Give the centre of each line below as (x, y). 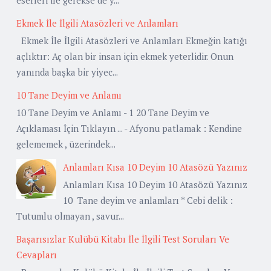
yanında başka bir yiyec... (67, 72)
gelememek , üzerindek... (66, 144)
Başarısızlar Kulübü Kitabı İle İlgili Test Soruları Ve (123, 239)
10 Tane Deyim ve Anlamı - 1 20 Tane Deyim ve (113, 112)
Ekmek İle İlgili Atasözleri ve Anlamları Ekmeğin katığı (132, 40)
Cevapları (37, 254)
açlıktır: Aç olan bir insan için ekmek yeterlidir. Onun (125, 56)
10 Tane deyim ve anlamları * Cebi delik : (148, 200)
